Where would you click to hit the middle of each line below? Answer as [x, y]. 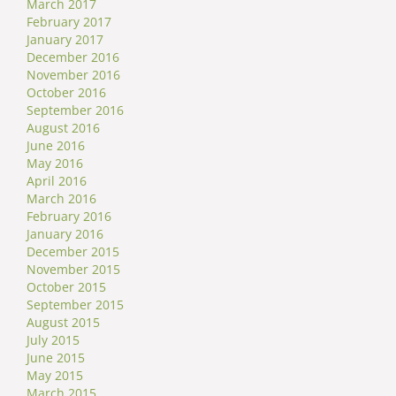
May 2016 [55, 163]
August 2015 [63, 322]
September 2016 [75, 110]
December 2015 [73, 251]
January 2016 [65, 233]
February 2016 [69, 216]
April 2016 [57, 180]
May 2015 [55, 375]
